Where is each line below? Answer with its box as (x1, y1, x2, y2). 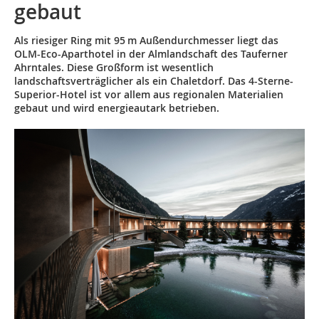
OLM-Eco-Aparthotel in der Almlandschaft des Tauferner (14, 47, 288, 61)
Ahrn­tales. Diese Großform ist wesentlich (14, 61, 214, 74)
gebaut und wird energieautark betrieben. (14, 101, 219, 115)
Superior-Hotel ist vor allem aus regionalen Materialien (14, 88, 283, 101)
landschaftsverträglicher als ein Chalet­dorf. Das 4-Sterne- (14, 74, 293, 88)
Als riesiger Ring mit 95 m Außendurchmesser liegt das (14, 33, 278, 47)
